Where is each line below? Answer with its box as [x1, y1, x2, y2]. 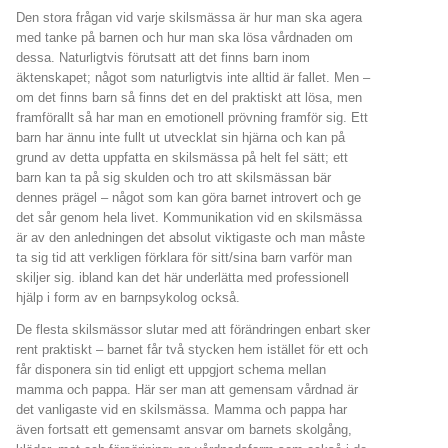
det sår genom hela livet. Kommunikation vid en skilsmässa [16, 209, 362, 225]
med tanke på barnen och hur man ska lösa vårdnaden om [16, 29, 353, 45]
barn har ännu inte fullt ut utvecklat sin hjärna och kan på [16, 129, 345, 145]
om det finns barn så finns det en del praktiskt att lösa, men [16, 89, 362, 105]
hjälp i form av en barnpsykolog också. [16, 289, 240, 305]
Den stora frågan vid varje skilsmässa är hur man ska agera [16, 9, 362, 25]
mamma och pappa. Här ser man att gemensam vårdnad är [16, 382, 358, 398]
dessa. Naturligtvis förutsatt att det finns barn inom [16, 49, 310, 65]
